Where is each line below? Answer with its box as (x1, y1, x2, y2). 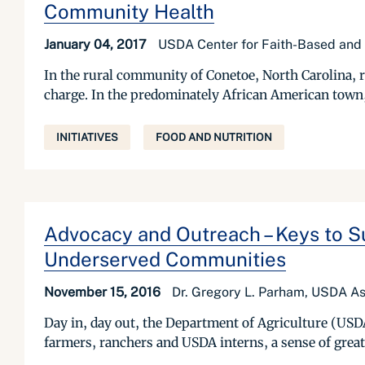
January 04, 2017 (44, 37, 150, 52)
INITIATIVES (56, 131, 118, 143)
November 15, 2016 (44, 284, 164, 300)
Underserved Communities (44, 248, 286, 270)
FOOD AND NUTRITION (156, 131, 272, 143)
